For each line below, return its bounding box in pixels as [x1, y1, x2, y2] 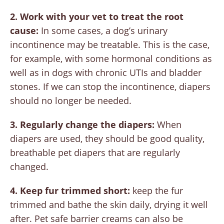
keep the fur [130, 184, 183, 197]
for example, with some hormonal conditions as [10, 52, 212, 65]
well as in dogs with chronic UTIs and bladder [10, 66, 201, 79]
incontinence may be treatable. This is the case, [10, 38, 209, 51]
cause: [10, 24, 38, 37]
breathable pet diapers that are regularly [10, 146, 180, 159]
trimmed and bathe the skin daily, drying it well [10, 198, 208, 211]
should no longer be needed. [10, 94, 131, 107]
